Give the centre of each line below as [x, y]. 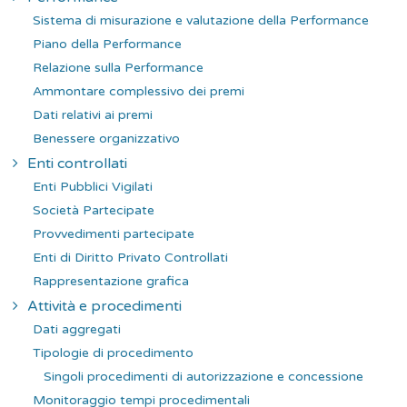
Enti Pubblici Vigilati [93, 186]
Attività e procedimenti [104, 306]
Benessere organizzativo [106, 138]
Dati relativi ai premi [93, 114]
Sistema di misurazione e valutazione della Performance [201, 20]
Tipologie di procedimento [113, 352]
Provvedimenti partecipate [114, 233]
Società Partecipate [94, 210]
